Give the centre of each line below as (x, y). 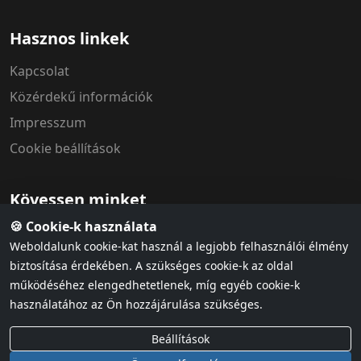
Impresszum (48, 122)
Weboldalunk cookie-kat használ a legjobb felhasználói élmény (179, 246)
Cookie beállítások (65, 148)
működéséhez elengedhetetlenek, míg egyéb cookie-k (155, 285)
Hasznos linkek (69, 38)
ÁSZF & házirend (168, 312)
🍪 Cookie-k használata (83, 226)
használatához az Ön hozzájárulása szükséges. (136, 304)
